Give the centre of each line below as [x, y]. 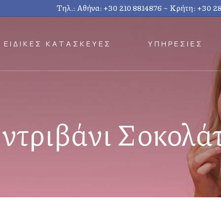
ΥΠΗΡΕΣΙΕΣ [176, 44]
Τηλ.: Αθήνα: [80, 8]
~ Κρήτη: [180, 8]
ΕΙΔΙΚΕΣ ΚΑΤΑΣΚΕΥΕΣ [58, 44]
